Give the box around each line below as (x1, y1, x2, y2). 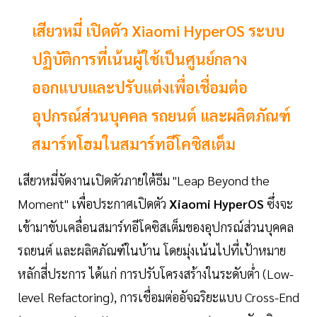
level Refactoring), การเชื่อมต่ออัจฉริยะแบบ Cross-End (18, 289, 299, 306)
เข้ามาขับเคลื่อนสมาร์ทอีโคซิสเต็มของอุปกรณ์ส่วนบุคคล (18, 219, 294, 236)
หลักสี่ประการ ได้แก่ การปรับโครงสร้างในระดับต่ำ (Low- (18, 265, 294, 282)
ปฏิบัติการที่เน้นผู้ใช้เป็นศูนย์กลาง (32, 49, 247, 69)
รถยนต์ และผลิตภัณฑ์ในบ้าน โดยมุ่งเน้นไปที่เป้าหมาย (18, 242, 286, 259)
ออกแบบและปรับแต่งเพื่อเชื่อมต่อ (32, 77, 248, 98)
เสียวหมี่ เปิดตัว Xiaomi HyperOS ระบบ (32, 21, 284, 41)
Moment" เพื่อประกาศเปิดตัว (18, 195, 166, 212)
